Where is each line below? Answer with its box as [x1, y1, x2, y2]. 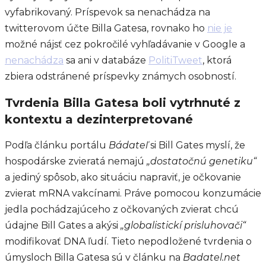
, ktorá [202, 55, 232, 66]
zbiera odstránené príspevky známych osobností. [5, 71, 236, 83]
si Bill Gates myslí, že [148, 140, 245, 151]
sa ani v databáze [64, 55, 148, 66]
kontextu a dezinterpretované [5, 112, 193, 126]
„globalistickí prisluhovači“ [121, 220, 246, 232]
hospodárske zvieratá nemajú [5, 156, 147, 167]
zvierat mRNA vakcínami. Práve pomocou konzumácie [5, 188, 261, 199]
